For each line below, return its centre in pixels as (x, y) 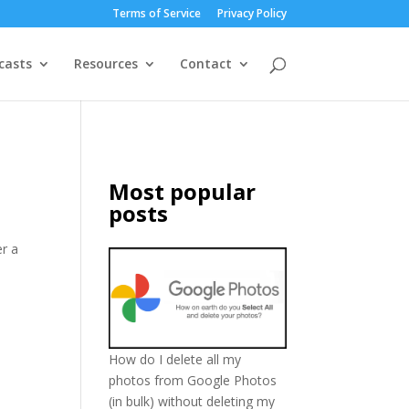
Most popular (183, 191)
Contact (205, 63)
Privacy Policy (252, 13)
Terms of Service (156, 13)
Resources (105, 63)
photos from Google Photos (193, 381)
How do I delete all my (175, 360)
